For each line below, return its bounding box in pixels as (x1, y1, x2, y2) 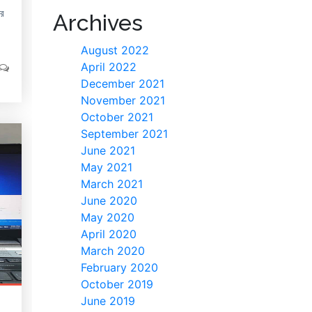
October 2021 (81, 110, 153, 125)
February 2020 (81, 260, 158, 275)
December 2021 (81, 77, 164, 91)
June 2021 (81, 143, 135, 158)
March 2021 (81, 177, 143, 192)
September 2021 (81, 127, 168, 141)
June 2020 (81, 194, 137, 208)
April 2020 (81, 227, 136, 242)
